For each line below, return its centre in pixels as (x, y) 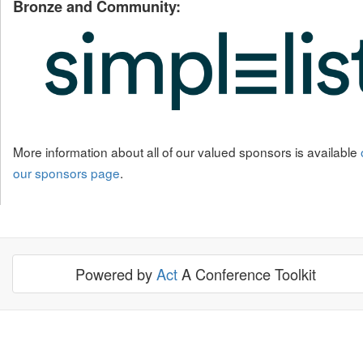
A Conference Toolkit (247, 274)
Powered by (116, 274)
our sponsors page (66, 172)
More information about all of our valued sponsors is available (187, 151)
